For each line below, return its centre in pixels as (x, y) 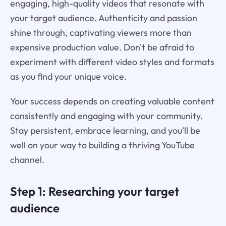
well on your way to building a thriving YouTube (102, 145)
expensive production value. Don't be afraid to (102, 47)
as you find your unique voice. (68, 76)
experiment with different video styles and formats (112, 62)
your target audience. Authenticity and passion (103, 18)
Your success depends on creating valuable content (112, 101)
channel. (27, 159)
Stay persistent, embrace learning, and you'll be (105, 130)
